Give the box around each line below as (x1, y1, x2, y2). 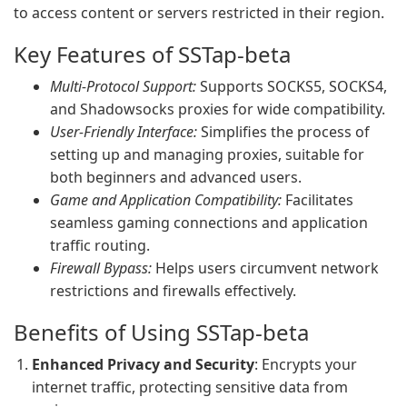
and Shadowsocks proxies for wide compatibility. (50, 99, 385, 119)
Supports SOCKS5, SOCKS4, (196, 76, 387, 96)
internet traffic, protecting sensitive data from (32, 377, 348, 397)
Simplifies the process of (197, 122, 370, 142)
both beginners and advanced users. (50, 167, 302, 187)
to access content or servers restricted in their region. (14, 3, 384, 23)
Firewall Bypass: (50, 258, 152, 278)
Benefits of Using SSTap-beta (14, 317, 309, 347)
